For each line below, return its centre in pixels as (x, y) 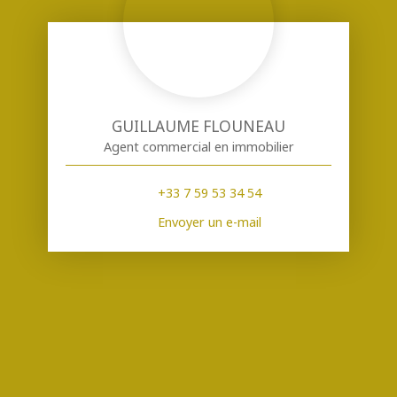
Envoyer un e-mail (209, 222)
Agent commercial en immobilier (198, 146)
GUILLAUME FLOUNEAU (198, 126)
